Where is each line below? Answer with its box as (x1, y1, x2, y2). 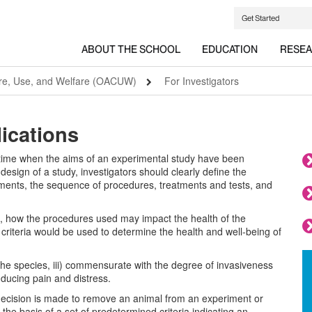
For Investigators (164, 74, 239, 88)
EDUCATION (202, 43, 258, 56)
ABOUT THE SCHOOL (81, 43, 180, 56)
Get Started (241, 13, 279, 23)
